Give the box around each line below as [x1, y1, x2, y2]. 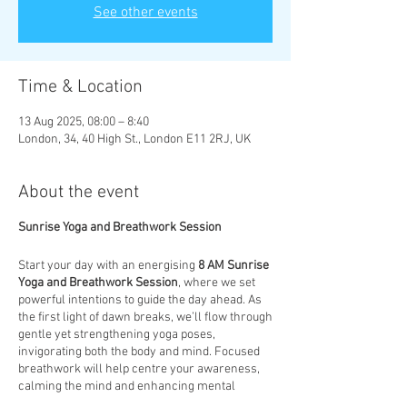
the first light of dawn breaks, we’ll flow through [18, 310, 273, 325]
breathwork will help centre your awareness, [18, 362, 260, 377]
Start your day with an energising [18, 258, 198, 273]
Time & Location [18, 76, 143, 98]
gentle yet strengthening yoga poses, [18, 327, 215, 342]
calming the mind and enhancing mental [18, 379, 235, 394]
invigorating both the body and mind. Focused [18, 344, 260, 360]
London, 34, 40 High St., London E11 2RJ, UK [18, 132, 251, 147]
